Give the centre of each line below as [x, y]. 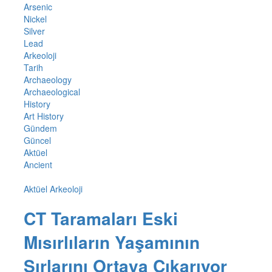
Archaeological [52, 92]
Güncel [37, 141]
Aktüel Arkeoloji [53, 189]
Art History [43, 116]
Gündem [40, 128]
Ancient [38, 165]
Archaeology [47, 80]
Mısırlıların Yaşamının [111, 242]
